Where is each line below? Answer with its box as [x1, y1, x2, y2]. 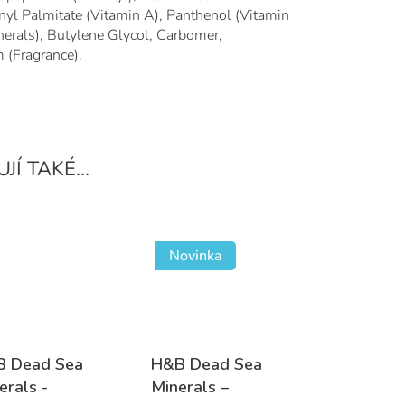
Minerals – [151, 375, 229, 398]
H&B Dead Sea [151, 353, 262, 375]
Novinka [169, 246, 222, 267]
